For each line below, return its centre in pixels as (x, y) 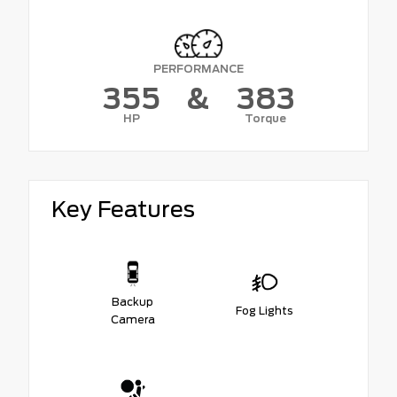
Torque (265, 118)
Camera (132, 319)
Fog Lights (265, 310)
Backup (132, 301)
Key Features (123, 209)
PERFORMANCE (198, 68)
